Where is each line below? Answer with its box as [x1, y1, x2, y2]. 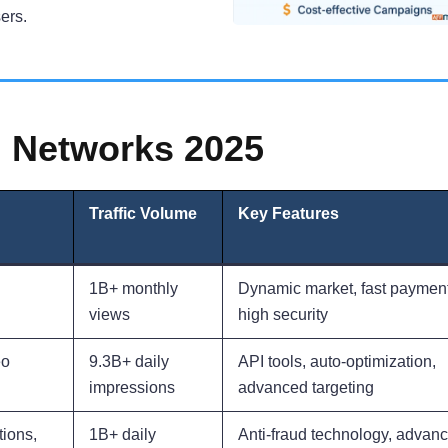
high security [238, 306, 328, 324]
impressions [89, 379, 175, 397]
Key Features [238, 205, 339, 223]
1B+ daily [89, 426, 156, 444]
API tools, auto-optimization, [238, 353, 436, 371]
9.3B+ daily [89, 353, 169, 371]
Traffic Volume [89, 205, 197, 223]
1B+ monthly [89, 280, 178, 298]
